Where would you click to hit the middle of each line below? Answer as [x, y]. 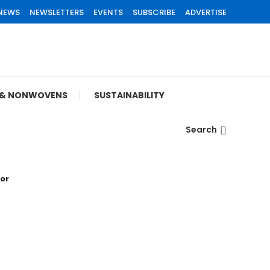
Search [201, 130]
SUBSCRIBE [154, 12]
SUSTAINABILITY [129, 96]
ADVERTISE [206, 12]
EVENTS [108, 12]
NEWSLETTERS [57, 12]
